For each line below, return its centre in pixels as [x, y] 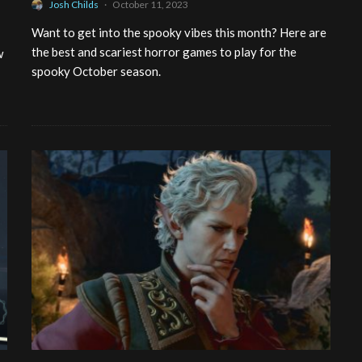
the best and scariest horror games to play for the [164, 52]
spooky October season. [96, 72]
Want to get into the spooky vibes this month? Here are [179, 33]
